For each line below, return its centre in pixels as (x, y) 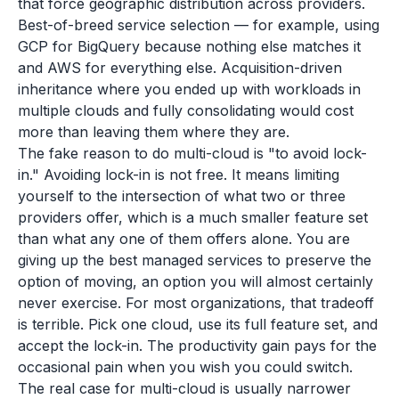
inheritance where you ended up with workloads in (189, 89)
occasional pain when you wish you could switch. (185, 367)
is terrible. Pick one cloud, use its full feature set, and (198, 324)
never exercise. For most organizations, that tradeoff (196, 303)
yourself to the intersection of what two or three (182, 196)
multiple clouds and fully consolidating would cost (186, 110)
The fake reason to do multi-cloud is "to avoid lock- (192, 153)
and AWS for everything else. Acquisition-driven (180, 68)
